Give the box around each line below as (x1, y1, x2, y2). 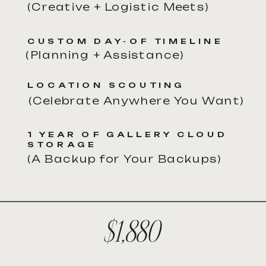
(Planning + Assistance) (26, 49, 185, 62)
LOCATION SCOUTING (27, 80, 185, 90)
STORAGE (27, 140, 97, 149)
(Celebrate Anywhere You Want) (28, 94, 245, 107)
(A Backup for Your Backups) (27, 153, 221, 166)
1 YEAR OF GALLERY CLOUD (27, 129, 228, 139)
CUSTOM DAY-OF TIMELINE (27, 36, 223, 46)
